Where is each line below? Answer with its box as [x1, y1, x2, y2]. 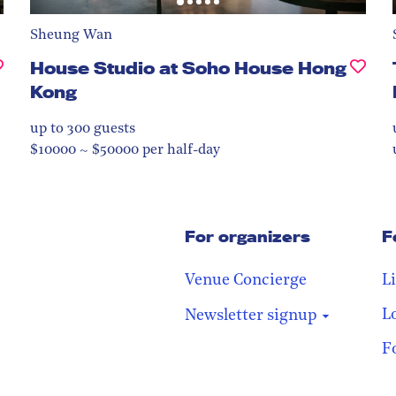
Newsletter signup [185, 307, 317, 324]
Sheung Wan [30, 27, 112, 42]
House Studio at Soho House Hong [30, 57, 346, 79]
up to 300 [30, 121, 90, 136]
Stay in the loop [205, 363, 324, 381]
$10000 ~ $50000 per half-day [30, 142, 220, 157]
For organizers [185, 226, 310, 246]
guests [90, 121, 135, 136]
